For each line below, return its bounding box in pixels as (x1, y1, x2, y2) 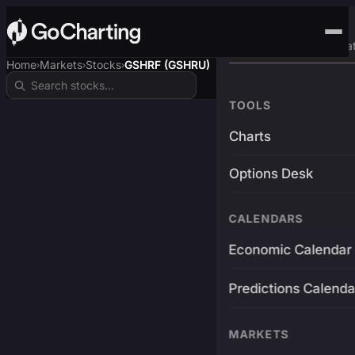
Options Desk (228, 166, 313, 181)
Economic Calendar (228, 242, 352, 258)
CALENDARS (228, 212, 303, 225)
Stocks (86, 58, 121, 71)
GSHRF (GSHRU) (124, 58, 210, 71)
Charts (228, 128, 271, 144)
